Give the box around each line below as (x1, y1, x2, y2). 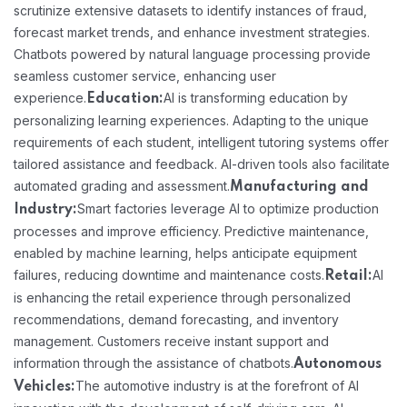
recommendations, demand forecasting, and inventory (14, 311, 339, 327)
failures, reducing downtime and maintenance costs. (14, 266, 324, 283)
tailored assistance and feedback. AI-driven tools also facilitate (14, 155, 390, 172)
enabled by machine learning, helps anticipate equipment (14, 244, 357, 261)
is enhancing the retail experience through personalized (14, 289, 351, 305)
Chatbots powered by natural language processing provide (14, 45, 371, 62)
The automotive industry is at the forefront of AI (75, 377, 359, 393)
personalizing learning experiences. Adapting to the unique (14, 112, 369, 128)
